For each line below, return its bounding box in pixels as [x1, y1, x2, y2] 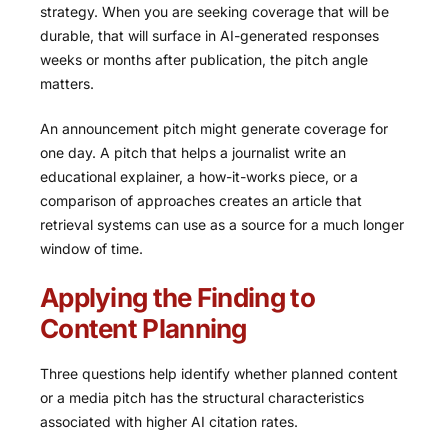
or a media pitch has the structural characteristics [40, 389, 364, 407]
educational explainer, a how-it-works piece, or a [40, 168, 358, 186]
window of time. [40, 240, 143, 258]
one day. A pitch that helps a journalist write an [40, 144, 346, 162]
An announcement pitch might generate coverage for [40, 120, 388, 138]
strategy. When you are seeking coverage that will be [40, 3, 389, 21]
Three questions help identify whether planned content [40, 365, 398, 383]
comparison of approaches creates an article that [40, 192, 362, 210]
